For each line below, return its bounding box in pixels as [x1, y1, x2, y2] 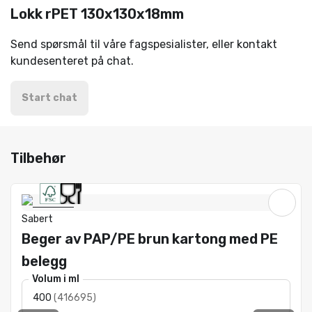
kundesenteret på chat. [10, 54, 134, 68]
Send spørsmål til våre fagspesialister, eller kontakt [10, 38, 277, 51]
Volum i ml [32, 273, 79, 285]
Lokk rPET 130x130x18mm [10, 6, 184, 22]
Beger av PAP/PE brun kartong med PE [22, 231, 278, 247]
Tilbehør [10, 150, 66, 166]
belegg [22, 253, 67, 270]
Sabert [22, 213, 53, 225]
